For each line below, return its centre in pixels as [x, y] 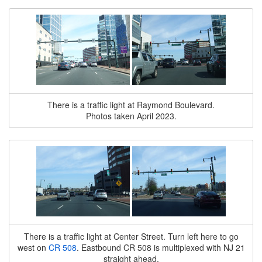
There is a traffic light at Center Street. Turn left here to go [131, 236]
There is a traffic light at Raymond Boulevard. [131, 105]
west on [33, 247]
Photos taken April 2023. [131, 116]
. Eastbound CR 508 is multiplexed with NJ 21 [161, 247]
